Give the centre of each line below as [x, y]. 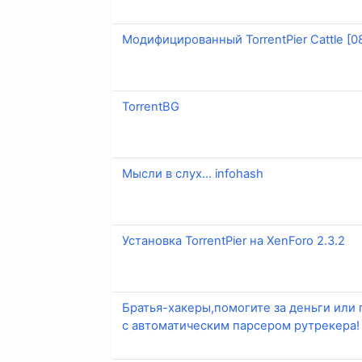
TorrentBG [151, 107]
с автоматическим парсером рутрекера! [241, 326]
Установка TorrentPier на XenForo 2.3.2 [234, 241]
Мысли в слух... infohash [193, 174]
